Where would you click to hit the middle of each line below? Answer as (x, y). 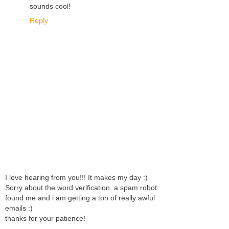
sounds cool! (50, 6)
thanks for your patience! (45, 219)
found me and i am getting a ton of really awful (80, 198)
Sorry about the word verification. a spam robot (81, 188)
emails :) (19, 208)
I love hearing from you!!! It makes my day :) (76, 178)
